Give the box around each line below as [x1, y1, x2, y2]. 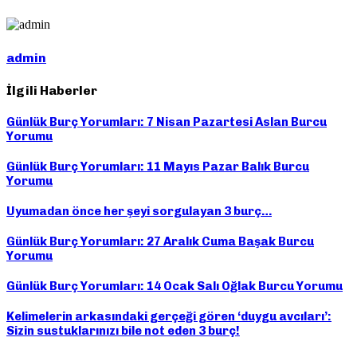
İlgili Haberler [6, 82, 97, 98]
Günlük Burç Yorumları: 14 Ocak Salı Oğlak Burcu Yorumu [6, 278, 343, 293]
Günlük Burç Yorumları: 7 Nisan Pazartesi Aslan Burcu [6, 115, 327, 130]
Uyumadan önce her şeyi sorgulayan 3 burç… [6, 203, 272, 218]
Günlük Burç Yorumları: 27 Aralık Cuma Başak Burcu [6, 233, 314, 249]
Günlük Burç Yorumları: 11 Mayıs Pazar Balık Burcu [6, 159, 309, 174]
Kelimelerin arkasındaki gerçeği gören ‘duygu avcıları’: [6, 308, 331, 324]
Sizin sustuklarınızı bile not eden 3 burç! [6, 323, 240, 338]
